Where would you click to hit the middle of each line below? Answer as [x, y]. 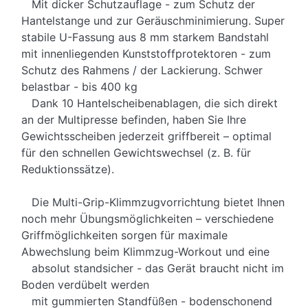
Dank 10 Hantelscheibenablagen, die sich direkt [150, 103]
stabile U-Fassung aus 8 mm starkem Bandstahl [145, 37]
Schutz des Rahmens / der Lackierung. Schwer [142, 70]
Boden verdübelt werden [85, 285]
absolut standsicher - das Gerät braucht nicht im [153, 268]
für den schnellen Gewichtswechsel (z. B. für [136, 153]
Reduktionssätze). [68, 169]
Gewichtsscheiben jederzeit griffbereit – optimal [146, 136]
